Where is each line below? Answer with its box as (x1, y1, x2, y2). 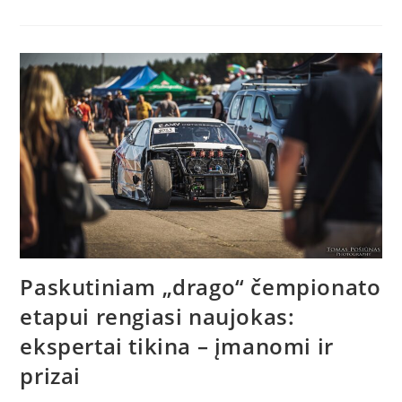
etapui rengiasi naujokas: (20, 301, 295, 331)
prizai (20, 360, 82, 390)
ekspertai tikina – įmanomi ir (20, 330, 334, 361)
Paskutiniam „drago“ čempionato (20, 271, 381, 301)
